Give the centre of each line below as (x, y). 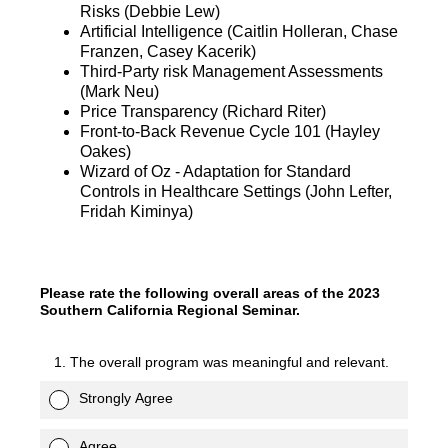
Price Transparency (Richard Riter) (203, 111)
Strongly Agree (126, 398)
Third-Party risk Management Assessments (231, 71)
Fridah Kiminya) (136, 211)
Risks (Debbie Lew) (150, 11)
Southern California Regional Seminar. (170, 310)
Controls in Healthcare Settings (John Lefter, (236, 191)
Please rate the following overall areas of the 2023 (210, 293)
